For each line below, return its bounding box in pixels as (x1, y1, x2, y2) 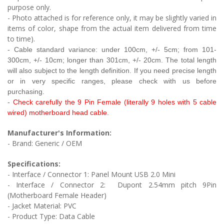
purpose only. (7, 2, 51, 12)
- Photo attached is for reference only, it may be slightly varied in (7, 12, 216, 22)
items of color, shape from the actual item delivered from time (7, 23, 216, 33)
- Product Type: (7, 211, 57, 221)
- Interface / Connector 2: (7, 179, 118, 189)
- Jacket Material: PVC (7, 200, 76, 210)
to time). (7, 33, 35, 43)
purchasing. (7, 87, 44, 95)
